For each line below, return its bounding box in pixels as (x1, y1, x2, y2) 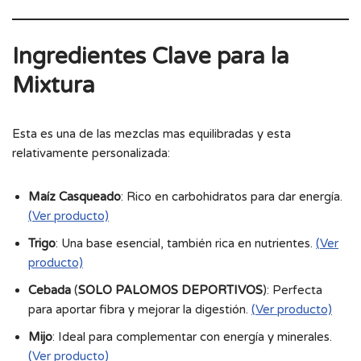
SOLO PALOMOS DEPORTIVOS (78, 282, 263, 297)
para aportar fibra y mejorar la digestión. (28, 301, 251, 317)
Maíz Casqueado (28, 189, 121, 204)
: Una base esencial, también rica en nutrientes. (56, 235, 316, 251)
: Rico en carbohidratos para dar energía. (121, 189, 342, 204)
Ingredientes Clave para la (12, 42, 289, 70)
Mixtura (12, 71, 95, 99)
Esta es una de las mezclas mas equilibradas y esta (12, 126, 291, 141)
